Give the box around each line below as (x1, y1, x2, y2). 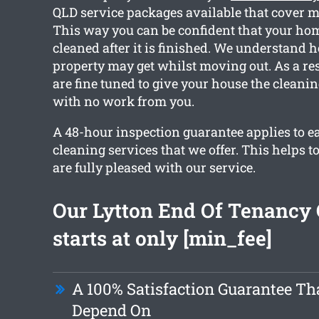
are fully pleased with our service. (52, 159, 256, 177)
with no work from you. (52, 93, 194, 110)
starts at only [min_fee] (52, 225, 272, 252)
